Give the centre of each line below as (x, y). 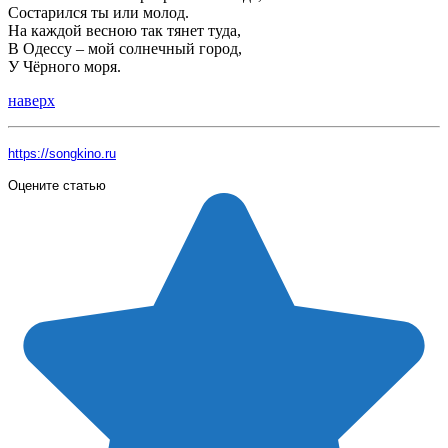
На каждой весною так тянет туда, (124, 30)
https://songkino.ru (62, 153)
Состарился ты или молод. (98, 12)
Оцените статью (57, 185)
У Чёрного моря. (64, 66)
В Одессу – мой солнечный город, (125, 48)
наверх (31, 100)
